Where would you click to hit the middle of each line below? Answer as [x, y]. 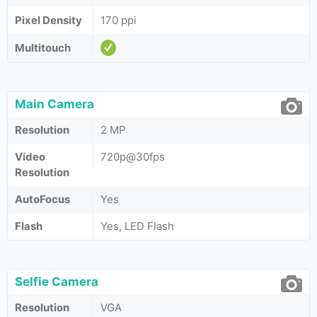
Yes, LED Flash [137, 226]
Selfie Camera [57, 282]
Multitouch [43, 48]
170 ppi [119, 20]
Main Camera [54, 104]
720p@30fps [133, 157]
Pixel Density [48, 20]
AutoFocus [42, 199]
